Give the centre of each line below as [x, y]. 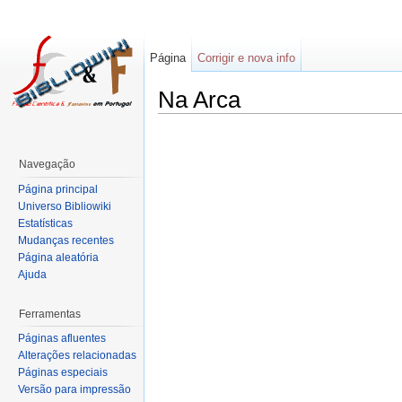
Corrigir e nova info [247, 58]
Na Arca [199, 100]
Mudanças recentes [66, 240]
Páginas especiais [63, 373]
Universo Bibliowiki [65, 206]
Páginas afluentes [62, 339]
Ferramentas [50, 314]
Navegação [47, 164]
